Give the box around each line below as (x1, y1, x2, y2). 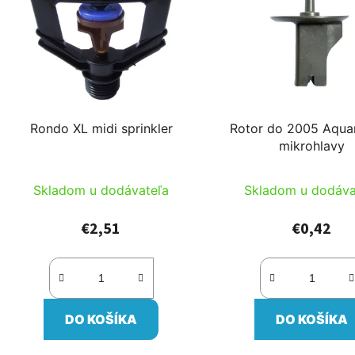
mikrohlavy (279, 137, 345, 154)
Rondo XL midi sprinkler (29, 120, 173, 136)
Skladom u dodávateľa (33, 181, 170, 198)
